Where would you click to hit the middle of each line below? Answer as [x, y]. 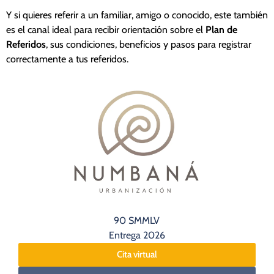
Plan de [221, 29]
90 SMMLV [137, 220]
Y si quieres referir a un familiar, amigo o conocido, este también [137, 15]
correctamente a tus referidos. [67, 59]
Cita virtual [137, 254]
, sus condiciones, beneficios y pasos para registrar [149, 44]
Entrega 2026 [137, 235]
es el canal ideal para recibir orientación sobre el [106, 29]
